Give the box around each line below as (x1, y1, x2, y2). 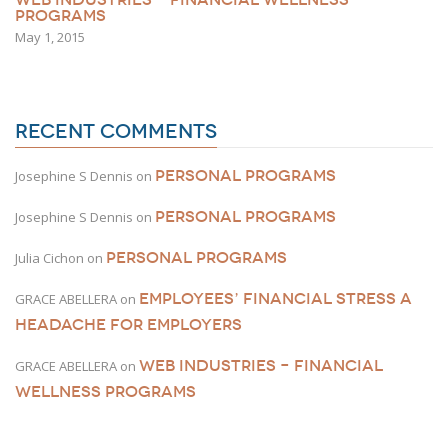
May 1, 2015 (15, 28, 85, 47)
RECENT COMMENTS (15, 120, 217, 144)
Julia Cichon (15, 249, 84, 268)
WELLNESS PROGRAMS (15, 382, 196, 402)
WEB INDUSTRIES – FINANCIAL (139, 356, 383, 376)
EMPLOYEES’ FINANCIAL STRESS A (139, 289, 412, 309)
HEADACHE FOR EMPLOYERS (15, 315, 242, 335)
